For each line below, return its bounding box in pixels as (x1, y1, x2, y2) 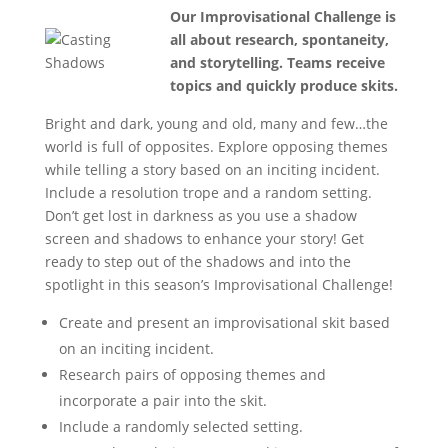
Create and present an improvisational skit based (58, 313, 390, 332)
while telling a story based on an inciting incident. (44, 160, 380, 179)
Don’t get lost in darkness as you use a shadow (44, 206, 357, 225)
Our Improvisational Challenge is (169, 7, 396, 26)
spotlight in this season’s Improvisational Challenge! (44, 275, 393, 294)
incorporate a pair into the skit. (58, 391, 267, 410)
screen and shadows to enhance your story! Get (44, 229, 364, 248)
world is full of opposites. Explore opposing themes (44, 137, 388, 156)
